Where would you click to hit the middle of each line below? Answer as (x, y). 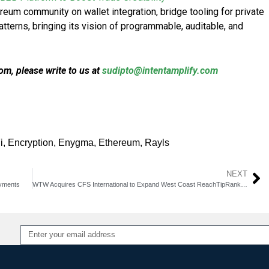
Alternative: (47, 252)
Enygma (76, 142)
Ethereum (119, 142)
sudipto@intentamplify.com (160, 70)
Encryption (31, 142)
